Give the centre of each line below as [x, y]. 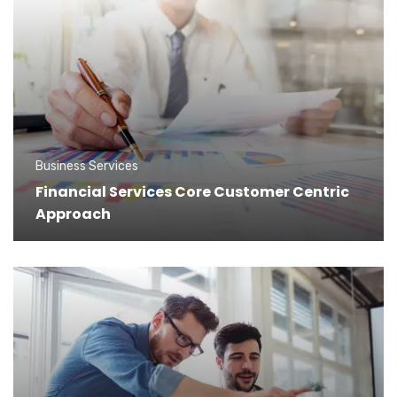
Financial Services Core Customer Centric [192, 191]
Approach [73, 214]
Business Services [87, 166]
